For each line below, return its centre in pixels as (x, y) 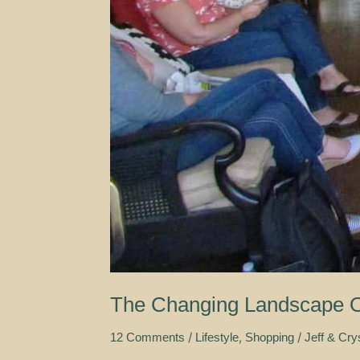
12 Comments (147, 337)
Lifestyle (217, 337)
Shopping (270, 337)
